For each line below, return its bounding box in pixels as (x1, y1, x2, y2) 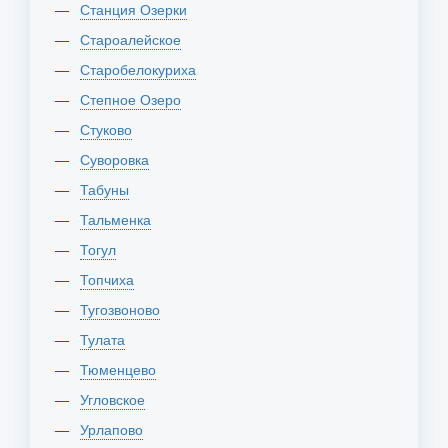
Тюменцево (88, 359, 156, 379)
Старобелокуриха (90, 59, 196, 79)
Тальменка (88, 209, 151, 229)
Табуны (88, 179, 129, 199)
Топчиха (88, 269, 134, 289)
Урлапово (88, 419, 143, 439)
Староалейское (90, 29, 181, 49)
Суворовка (90, 149, 149, 169)
